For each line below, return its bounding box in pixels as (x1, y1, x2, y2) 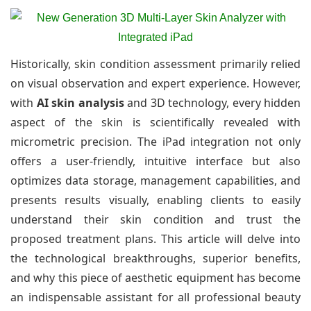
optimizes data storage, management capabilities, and (10, 172, 301, 188)
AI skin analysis (36, 94, 124, 110)
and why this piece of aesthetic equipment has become (10, 269, 301, 285)
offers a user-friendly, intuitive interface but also (10, 153, 301, 169)
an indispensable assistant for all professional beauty (10, 289, 301, 305)
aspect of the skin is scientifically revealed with (10, 114, 301, 130)
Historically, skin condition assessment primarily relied (10, 56, 301, 72)
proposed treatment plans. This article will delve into (10, 230, 301, 246)
